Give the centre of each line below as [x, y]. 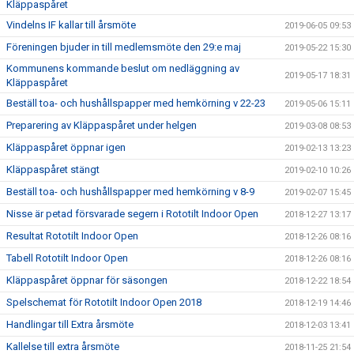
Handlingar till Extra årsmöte [70, 324]
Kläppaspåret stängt [53, 169]
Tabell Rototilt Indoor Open [67, 258]
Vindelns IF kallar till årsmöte [71, 25]
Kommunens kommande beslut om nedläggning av [123, 68]
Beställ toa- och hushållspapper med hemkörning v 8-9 [130, 192]
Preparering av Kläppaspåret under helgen [102, 125]
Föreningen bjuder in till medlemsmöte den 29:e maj [124, 47]
